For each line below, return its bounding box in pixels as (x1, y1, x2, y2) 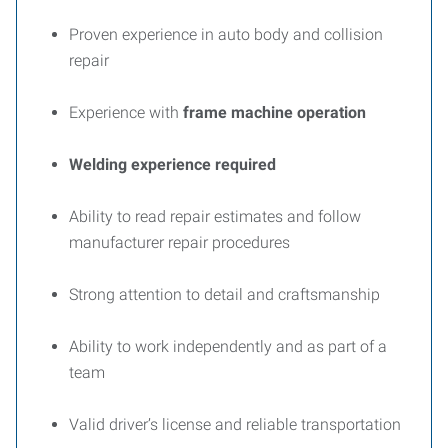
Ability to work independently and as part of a (69, 337, 387, 356)
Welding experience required (69, 155, 276, 174)
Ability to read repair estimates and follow (69, 207, 361, 226)
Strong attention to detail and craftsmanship (69, 285, 380, 304)
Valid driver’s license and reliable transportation (69, 415, 401, 434)
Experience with (69, 103, 183, 122)
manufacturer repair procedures (69, 233, 290, 252)
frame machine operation (183, 103, 366, 122)
